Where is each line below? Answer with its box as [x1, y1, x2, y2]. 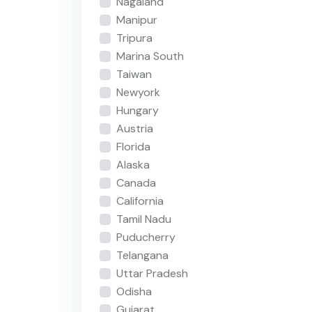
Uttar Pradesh [116, 266, 188, 281]
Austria [116, 121, 153, 136]
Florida [116, 139, 150, 155]
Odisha [116, 284, 152, 299]
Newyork [116, 85, 160, 100]
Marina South [116, 49, 184, 64]
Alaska [116, 157, 150, 173]
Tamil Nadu [116, 212, 171, 227]
